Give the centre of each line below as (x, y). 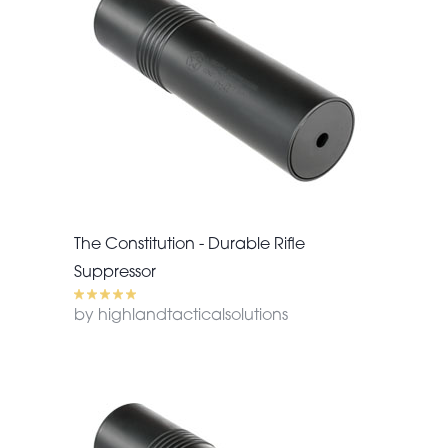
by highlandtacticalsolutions (181, 315)
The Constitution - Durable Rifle (189, 244)
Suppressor (115, 272)
